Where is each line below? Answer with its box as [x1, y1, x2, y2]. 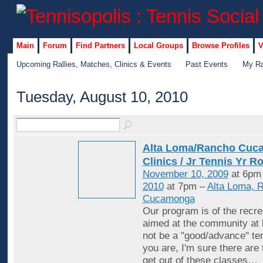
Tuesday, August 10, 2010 [16, 88, 188, 106]
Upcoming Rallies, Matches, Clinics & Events [16, 59, 171, 69]
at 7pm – [163, 181, 207, 193]
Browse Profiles [191, 41, 249, 50]
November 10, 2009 [142, 168, 228, 180]
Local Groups [133, 41, 183, 50]
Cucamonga [142, 193, 195, 205]
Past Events [186, 59, 228, 69]
